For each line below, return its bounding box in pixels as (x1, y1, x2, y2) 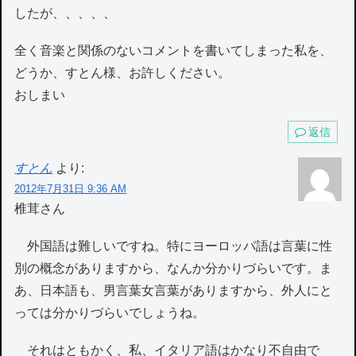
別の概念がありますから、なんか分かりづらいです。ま (14, 261, 333, 275)
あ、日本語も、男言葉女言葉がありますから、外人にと (14, 283, 333, 297)
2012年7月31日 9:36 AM (14, 182, 127, 195)
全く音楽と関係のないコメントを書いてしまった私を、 (14, 44, 333, 58)
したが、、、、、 (14, 6, 117, 21)
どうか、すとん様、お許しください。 (14, 66, 231, 80)
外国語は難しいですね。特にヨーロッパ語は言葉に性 (14, 238, 333, 253)
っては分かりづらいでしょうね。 (14, 305, 206, 319)
